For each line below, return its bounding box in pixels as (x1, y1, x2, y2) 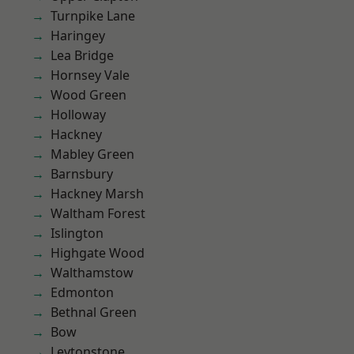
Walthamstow (51, 264, 134, 281)
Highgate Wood (51, 244, 145, 262)
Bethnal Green (51, 303, 137, 321)
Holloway (51, 106, 106, 123)
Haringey (51, 27, 105, 44)
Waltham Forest (51, 205, 145, 222)
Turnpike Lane (51, 7, 135, 24)
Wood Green (51, 86, 126, 104)
